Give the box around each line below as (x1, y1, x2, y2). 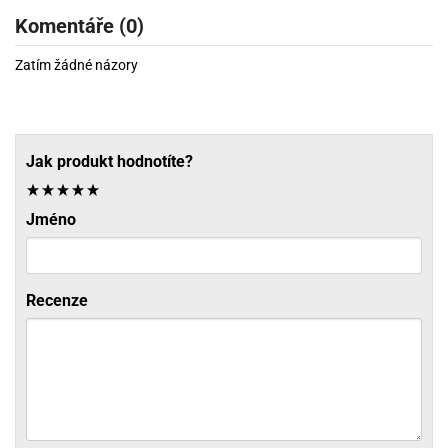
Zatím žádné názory (15, 56, 138, 73)
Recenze (26, 290, 88, 310)
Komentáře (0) (15, 13, 144, 38)
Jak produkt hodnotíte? (26, 151, 193, 171)
